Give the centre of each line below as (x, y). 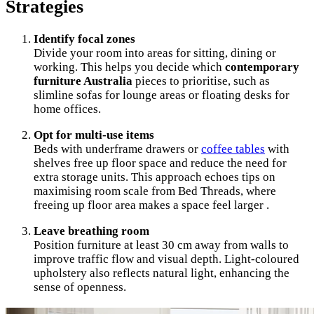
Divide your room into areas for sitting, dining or (155, 53)
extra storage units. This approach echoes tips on (155, 177)
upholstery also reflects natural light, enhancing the (162, 273)
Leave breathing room (91, 231)
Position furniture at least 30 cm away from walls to (161, 245)
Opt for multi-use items (94, 135)
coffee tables (233, 149)
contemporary (262, 67)
